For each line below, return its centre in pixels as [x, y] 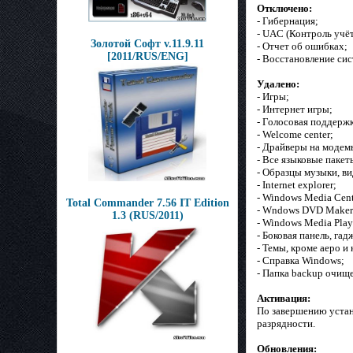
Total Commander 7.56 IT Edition [147, 203]
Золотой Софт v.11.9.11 [147, 44]
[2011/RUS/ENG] [147, 56]
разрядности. [286, 324]
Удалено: [278, 84]
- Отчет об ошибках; [302, 46]
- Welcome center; [295, 135]
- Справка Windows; [301, 261]
